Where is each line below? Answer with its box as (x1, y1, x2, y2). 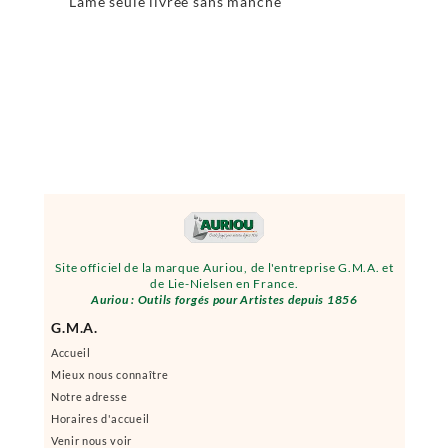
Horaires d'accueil (51, 412, 150, 425)
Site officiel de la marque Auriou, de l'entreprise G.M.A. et (55, 260, 394, 275)
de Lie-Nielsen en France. (150, 276, 299, 291)
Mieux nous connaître (51, 368, 169, 381)
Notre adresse (51, 390, 128, 403)
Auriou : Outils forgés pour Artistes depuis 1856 (91, 292, 358, 307)
